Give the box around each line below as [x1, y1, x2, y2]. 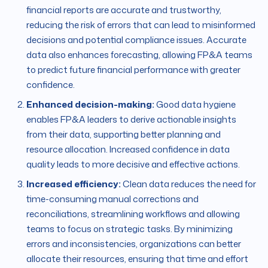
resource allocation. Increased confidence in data [26, 143, 230, 156]
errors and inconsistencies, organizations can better [26, 237, 241, 251]
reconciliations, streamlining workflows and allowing [26, 208, 240, 221]
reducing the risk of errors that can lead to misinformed [26, 19, 255, 32]
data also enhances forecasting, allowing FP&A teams [26, 48, 252, 62]
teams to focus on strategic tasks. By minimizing [26, 223, 233, 236]
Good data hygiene [154, 98, 236, 111]
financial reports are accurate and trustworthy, [26, 4, 221, 17]
